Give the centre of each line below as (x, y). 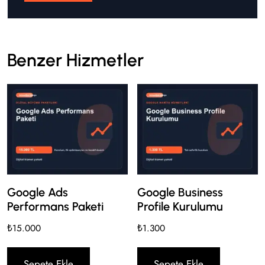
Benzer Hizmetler (75, 60)
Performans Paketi (55, 206)
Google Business (180, 192)
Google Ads (38, 192)
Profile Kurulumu (180, 206)
